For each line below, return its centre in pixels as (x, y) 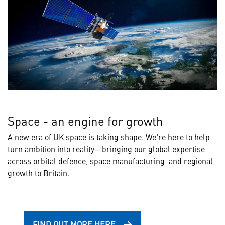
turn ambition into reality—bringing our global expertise (106, 148)
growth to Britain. (38, 173)
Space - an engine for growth (85, 120)
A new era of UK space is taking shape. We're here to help (109, 136)
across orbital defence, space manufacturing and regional (110, 160)
